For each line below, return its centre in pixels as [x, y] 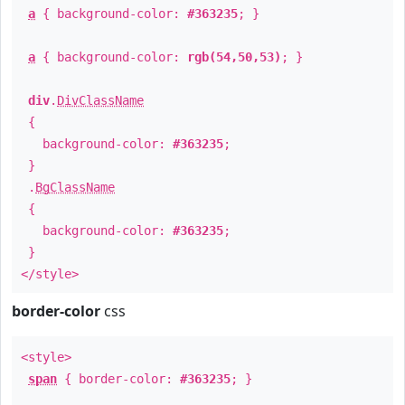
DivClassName [100, 100]
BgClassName [75, 187]
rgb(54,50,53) [234, 57]
